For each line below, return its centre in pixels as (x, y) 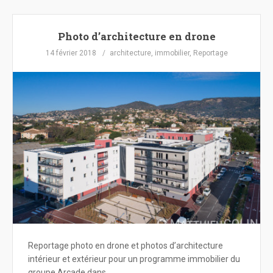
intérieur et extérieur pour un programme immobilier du (134, 259)
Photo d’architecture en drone (136, 36)
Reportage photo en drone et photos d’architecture (126, 246)
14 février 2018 (71, 53)
